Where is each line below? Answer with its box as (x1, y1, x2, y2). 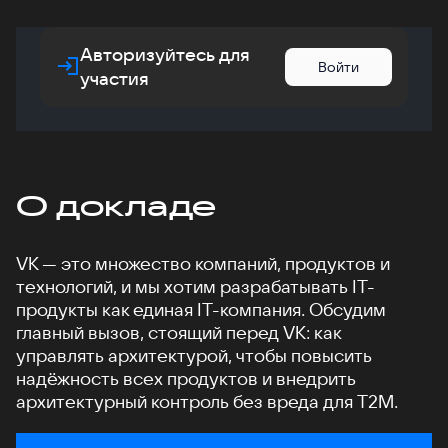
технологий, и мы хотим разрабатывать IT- (16, 275, 375, 298)
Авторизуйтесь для (80, 43, 250, 66)
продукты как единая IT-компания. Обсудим (16, 298, 386, 321)
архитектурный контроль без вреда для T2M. (16, 390, 398, 413)
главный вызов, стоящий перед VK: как (16, 321, 341, 344)
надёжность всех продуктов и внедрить (16, 367, 356, 390)
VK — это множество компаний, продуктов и (16, 252, 390, 275)
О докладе (16, 188, 218, 223)
